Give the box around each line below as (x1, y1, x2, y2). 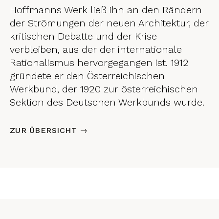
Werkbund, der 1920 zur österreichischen (10, 83, 198, 95)
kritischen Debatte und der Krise (10, 30, 157, 42)
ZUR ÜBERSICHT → (10, 126, 88, 135)
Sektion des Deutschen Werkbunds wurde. (10, 96, 204, 108)
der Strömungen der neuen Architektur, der (10, 17, 209, 29)
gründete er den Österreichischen (10, 70, 165, 82)
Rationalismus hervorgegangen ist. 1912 (10, 57, 189, 68)
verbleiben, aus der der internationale (10, 44, 182, 55)
